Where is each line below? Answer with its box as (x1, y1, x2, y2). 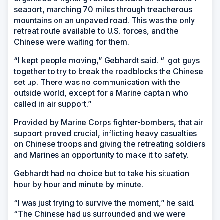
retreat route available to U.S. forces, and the (14, 26, 179, 36)
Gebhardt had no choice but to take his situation (14, 168, 189, 178)
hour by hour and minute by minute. (14, 179, 143, 189)
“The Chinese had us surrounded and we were (14, 208, 186, 219)
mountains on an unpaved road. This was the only (14, 15, 195, 25)
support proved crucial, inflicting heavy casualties (14, 128, 197, 138)
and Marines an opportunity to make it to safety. (14, 149, 189, 160)
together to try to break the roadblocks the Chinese (14, 66, 203, 76)
